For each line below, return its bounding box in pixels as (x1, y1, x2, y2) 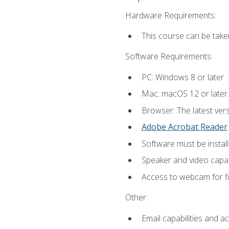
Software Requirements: (125, 51, 213, 62)
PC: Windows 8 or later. (141, 71, 225, 83)
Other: (125, 192, 148, 203)
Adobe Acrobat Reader (141, 121, 227, 133)
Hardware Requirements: (125, 9, 216, 21)
